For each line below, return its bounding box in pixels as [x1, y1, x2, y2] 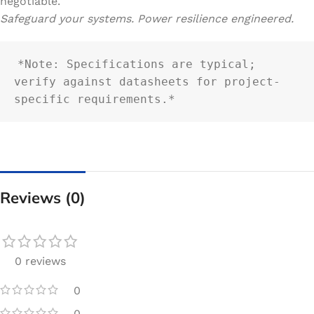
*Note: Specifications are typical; [18, 57, 256, 71]
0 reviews [15, 254, 66, 268]
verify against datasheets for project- [14, 74, 280, 88]
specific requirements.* [14, 92, 175, 106]
